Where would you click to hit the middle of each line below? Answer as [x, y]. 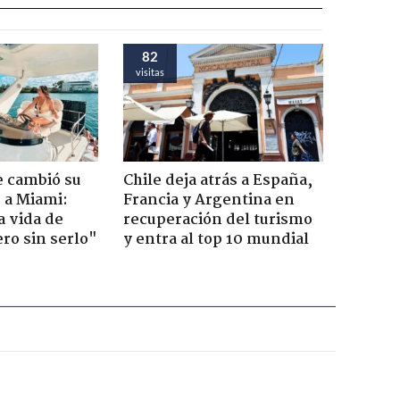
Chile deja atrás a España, [217, 180]
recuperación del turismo [217, 220]
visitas [150, 71]
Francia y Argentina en [208, 200]
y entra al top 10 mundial [216, 239]
